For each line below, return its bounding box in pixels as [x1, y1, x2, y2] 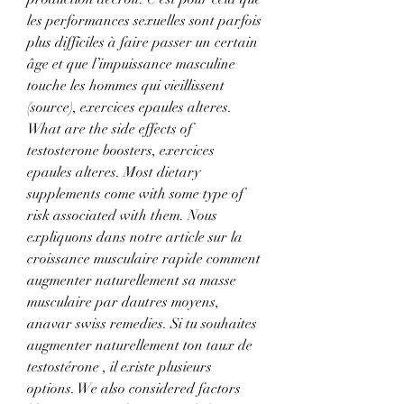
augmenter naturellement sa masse [27, 271, 236, 290]
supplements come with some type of [27, 185, 243, 204]
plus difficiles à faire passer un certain [27, 33, 258, 52]
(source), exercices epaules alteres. [27, 98, 232, 117]
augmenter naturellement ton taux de [27, 336, 252, 355]
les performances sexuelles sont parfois [27, 12, 262, 31]
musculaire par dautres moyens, [27, 293, 219, 312]
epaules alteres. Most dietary [27, 163, 200, 182]
